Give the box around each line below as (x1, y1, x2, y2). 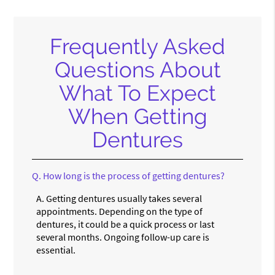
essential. (36, 243, 76, 256)
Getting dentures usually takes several (46, 192, 203, 204)
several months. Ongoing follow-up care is (36, 230, 210, 243)
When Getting (68, 103, 207, 129)
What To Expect (59, 80, 216, 106)
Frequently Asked (50, 33, 225, 59)
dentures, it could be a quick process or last (36, 217, 215, 230)
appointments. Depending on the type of (36, 204, 203, 217)
